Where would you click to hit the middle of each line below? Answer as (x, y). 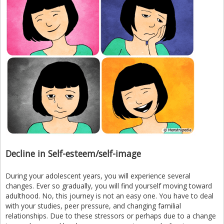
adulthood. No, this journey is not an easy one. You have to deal (109, 196)
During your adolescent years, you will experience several (98, 176)
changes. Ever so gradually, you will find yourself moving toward (109, 186)
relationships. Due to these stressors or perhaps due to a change (111, 216)
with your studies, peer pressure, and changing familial (93, 206)
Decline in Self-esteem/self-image (73, 153)
